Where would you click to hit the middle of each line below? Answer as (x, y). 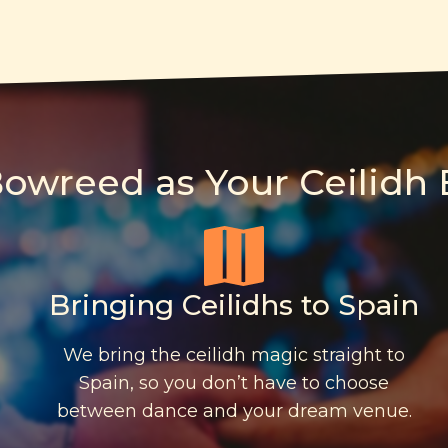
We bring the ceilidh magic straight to (234, 355)
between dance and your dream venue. (234, 411)
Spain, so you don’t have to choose (234, 383)
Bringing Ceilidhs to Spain (234, 305)
